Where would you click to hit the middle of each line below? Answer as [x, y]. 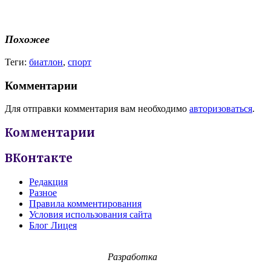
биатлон [46, 62]
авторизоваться [221, 109]
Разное [43, 192]
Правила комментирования [85, 203]
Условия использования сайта [90, 214]
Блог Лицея [53, 225]
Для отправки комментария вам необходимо [97, 109]
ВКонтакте [39, 158]
